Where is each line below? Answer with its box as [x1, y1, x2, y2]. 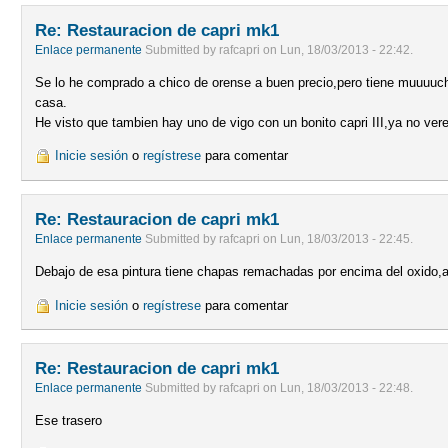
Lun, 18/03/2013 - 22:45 [280, 231, 411, 246]
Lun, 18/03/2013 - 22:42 [280, 42, 411, 57]
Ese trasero [35, 413, 103, 429]
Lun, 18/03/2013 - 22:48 [280, 380, 411, 395]
